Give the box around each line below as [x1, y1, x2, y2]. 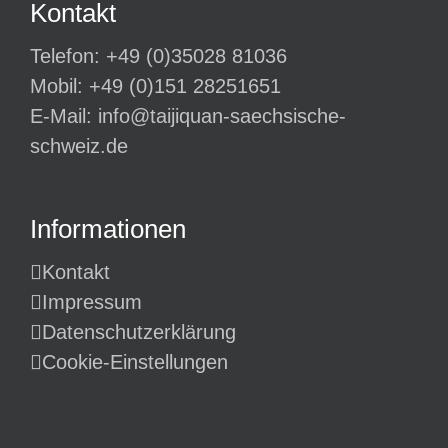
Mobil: [30, 75, 89, 97]
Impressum [42, 291, 142, 313]
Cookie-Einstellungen [42, 351, 228, 373]
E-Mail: [30, 105, 98, 127]
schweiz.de [30, 135, 128, 157]
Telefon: [30, 45, 106, 67]
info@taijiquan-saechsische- [98, 105, 346, 127]
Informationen [30, 214, 186, 244]
